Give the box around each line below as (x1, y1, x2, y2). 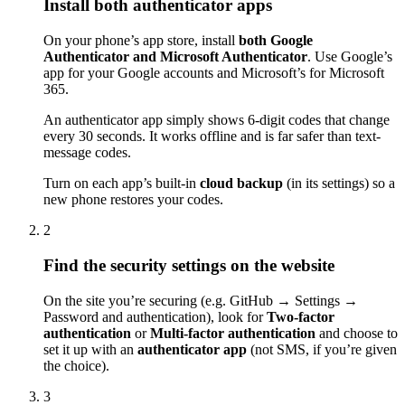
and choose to (316, 325, 398, 341)
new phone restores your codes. (43, 192, 223, 208)
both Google (239, 33, 313, 49)
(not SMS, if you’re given (247, 341, 397, 357)
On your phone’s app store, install (43, 33, 239, 49)
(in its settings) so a (283, 175, 395, 192)
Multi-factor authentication (150, 325, 316, 341)
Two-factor (267, 308, 334, 325)
